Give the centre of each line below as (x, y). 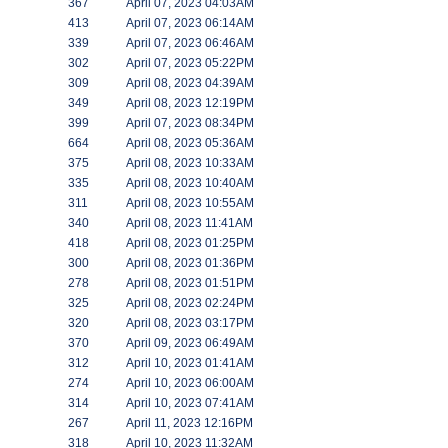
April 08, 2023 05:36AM (190, 143)
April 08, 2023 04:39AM (190, 83)
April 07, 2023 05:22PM (190, 63)
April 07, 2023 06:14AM (190, 23)
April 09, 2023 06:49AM (190, 343)
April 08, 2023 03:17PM (190, 323)
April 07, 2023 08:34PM (190, 123)
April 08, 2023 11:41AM (189, 223)
